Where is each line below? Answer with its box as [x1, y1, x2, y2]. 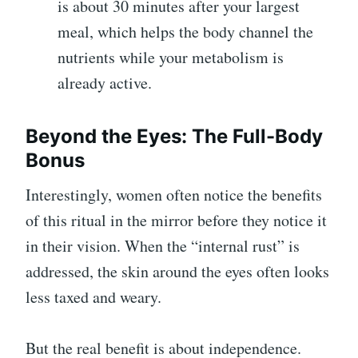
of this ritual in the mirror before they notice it [26, 209, 327, 232]
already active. [58, 72, 152, 94]
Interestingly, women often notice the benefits [26, 184, 322, 206]
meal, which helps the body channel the [58, 21, 313, 43]
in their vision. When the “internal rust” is [26, 235, 300, 257]
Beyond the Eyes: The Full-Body [26, 125, 323, 149]
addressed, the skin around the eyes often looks [26, 261, 329, 283]
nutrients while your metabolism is [58, 46, 284, 69]
